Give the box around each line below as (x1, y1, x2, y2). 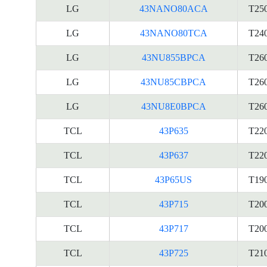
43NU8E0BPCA (141, 101, 206, 111)
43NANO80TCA (139, 28, 207, 38)
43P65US (155, 175, 192, 185)
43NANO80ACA (139, 4, 208, 14)
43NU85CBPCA (141, 77, 206, 87)
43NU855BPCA (141, 52, 206, 63)
